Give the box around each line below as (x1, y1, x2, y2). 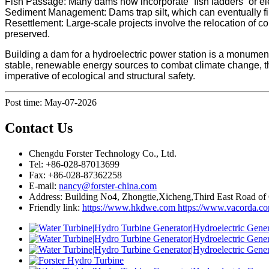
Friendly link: (29, 202, 82, 213)
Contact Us (5, 119, 73, 136)
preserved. (5, 28, 50, 39)
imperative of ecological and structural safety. (5, 70, 195, 81)
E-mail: (29, 180, 59, 191)
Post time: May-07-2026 (5, 97, 97, 107)
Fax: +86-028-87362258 (29, 169, 122, 180)
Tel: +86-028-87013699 (29, 159, 119, 169)
